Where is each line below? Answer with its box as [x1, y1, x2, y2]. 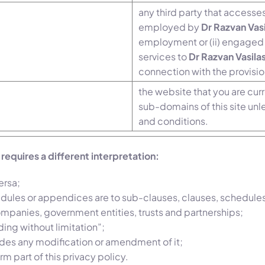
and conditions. [138, 115, 208, 128]
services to [138, 50, 189, 63]
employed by [138, 21, 201, 34]
